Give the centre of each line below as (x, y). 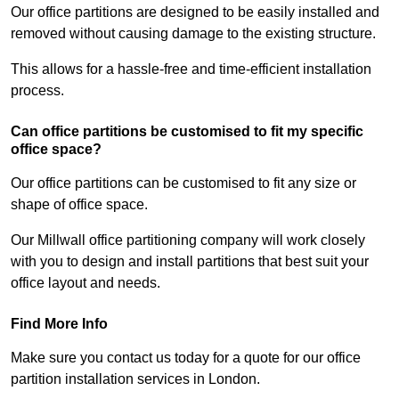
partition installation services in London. (135, 379)
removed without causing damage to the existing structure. (195, 34)
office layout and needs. (85, 283)
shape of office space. (81, 205)
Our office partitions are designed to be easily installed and (195, 12)
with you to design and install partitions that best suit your (190, 262)
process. (37, 91)
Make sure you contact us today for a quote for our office (186, 358)
